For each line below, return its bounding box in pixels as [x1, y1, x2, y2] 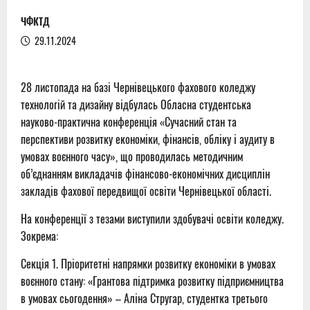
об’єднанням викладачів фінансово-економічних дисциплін [21, 165, 270, 183]
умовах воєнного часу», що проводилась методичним [21, 148, 243, 165]
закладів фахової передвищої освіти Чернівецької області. [21, 183, 271, 200]
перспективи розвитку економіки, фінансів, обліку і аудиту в [21, 131, 275, 148]
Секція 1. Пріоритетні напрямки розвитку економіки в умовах [21, 255, 275, 273]
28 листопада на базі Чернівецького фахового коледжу [21, 79, 255, 96]
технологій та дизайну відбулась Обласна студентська [21, 96, 251, 113]
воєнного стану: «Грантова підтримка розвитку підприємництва [21, 273, 284, 290]
